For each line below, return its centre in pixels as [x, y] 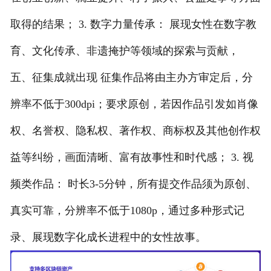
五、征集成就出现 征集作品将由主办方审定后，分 [131, 77]
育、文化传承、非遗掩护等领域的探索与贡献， [124, 51]
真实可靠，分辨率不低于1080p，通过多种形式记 [127, 210]
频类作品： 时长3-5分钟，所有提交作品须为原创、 [133, 184]
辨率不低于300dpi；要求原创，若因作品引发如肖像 [134, 104]
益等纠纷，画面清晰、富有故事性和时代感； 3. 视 [132, 157]
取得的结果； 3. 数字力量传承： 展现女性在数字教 [133, 24]
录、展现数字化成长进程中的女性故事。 [108, 237]
